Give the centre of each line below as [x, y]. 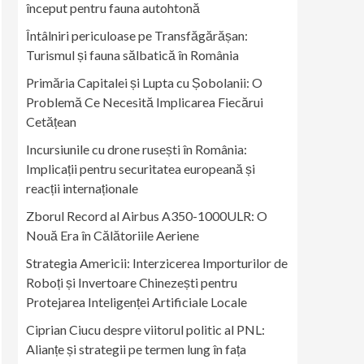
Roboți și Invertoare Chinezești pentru [132, 282]
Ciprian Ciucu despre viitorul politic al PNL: [145, 329]
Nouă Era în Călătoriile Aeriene [113, 235]
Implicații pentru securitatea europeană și [141, 169]
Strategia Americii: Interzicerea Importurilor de [157, 263]
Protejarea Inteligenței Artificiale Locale [136, 302]
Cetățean [51, 121]
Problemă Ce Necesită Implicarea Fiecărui [145, 102]
